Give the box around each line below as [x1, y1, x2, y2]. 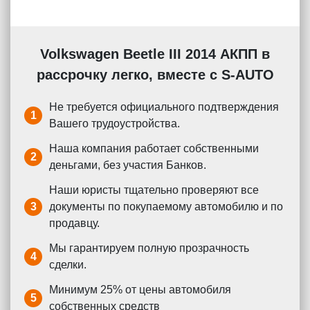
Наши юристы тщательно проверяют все [49, 184, 259, 197]
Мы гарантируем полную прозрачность [49, 242, 249, 255]
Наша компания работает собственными [49, 143, 259, 155]
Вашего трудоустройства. [49, 118, 180, 130]
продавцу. [49, 217, 100, 230]
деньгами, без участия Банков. [49, 159, 206, 172]
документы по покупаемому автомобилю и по [49, 201, 283, 213]
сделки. [49, 259, 86, 271]
